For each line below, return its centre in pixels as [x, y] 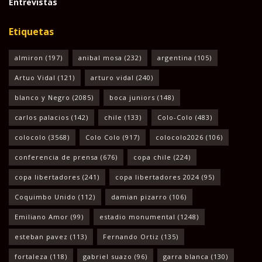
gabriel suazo [108, 256]
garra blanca [186, 256]
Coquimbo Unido [45, 196]
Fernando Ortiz [131, 236]
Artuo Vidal [35, 77]
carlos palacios [42, 117]
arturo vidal [112, 77]
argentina [175, 57]
